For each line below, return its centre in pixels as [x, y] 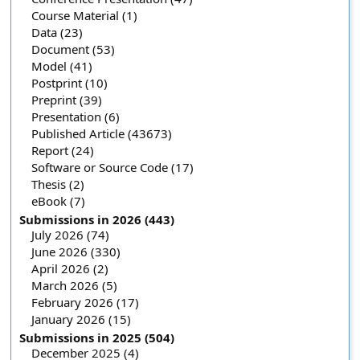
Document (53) [74, 49]
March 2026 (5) [75, 285]
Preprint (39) [67, 100]
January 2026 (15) [82, 319]
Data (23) [57, 32]
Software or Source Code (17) [113, 167]
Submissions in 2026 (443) [97, 219]
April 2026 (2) [70, 268]
